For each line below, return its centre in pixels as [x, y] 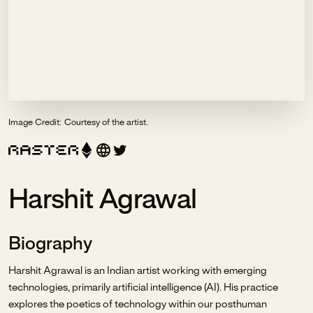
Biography [50, 245]
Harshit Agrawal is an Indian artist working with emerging [138, 271]
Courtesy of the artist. [106, 123]
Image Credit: [35, 123]
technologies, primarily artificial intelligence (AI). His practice [143, 288]
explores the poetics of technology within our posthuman [138, 305]
